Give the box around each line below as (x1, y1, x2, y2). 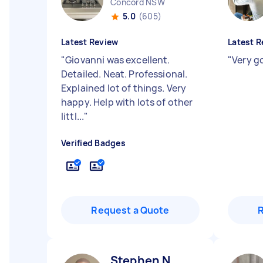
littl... (61, 110, 85, 123)
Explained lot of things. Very (61, 82, 187, 95)
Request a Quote (91, 204, 170, 217)
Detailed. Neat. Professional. (61, 68, 188, 80)
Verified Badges (61, 137, 126, 149)
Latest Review (61, 36, 119, 48)
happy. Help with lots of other (61, 96, 193, 109)
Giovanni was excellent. (65, 53, 170, 66)
